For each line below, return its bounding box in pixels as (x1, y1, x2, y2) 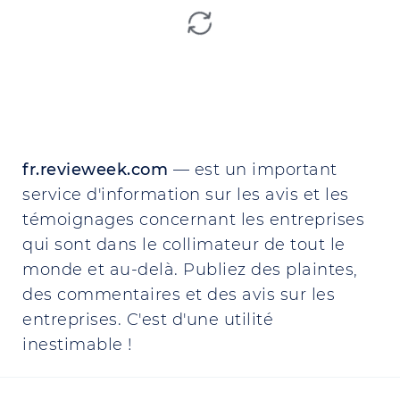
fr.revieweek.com (22, 160, 168, 179)
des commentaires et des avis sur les (22, 285, 335, 304)
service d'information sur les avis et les (22, 185, 349, 204)
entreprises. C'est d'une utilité (22, 310, 273, 329)
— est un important (168, 160, 337, 179)
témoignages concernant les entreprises (22, 210, 364, 229)
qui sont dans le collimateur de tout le (22, 235, 346, 254)
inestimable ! (22, 335, 133, 354)
